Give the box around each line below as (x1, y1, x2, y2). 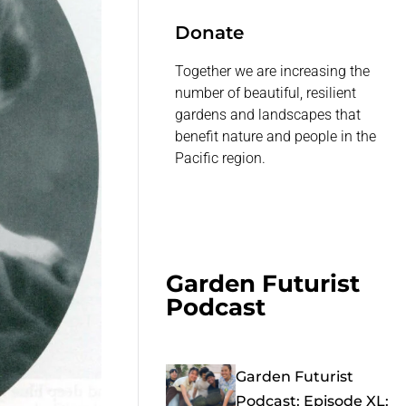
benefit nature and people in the (175, 128, 377, 146)
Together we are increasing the (175, 63, 371, 81)
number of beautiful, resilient (175, 84, 357, 102)
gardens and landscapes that (175, 106, 362, 124)
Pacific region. (175, 150, 266, 168)
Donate (175, 22, 245, 44)
